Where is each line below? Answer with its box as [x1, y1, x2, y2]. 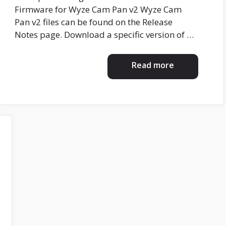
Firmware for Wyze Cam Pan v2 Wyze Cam [15, 4, 182, 16]
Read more [132, 59, 174, 71]
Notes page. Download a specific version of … [15, 29, 194, 41]
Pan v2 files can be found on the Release [15, 16, 173, 28]
